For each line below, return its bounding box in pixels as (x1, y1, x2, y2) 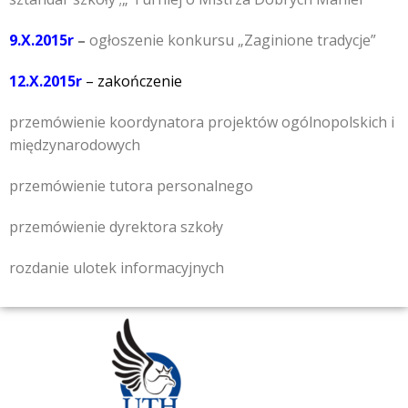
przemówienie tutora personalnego (9, 175, 253, 196)
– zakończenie (86, 70, 186, 91)
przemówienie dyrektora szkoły (9, 216, 223, 237)
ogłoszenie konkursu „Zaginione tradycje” (86, 29, 376, 50)
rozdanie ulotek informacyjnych (9, 257, 224, 278)
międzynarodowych (9, 134, 140, 155)
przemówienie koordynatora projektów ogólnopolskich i (9, 111, 394, 132)
